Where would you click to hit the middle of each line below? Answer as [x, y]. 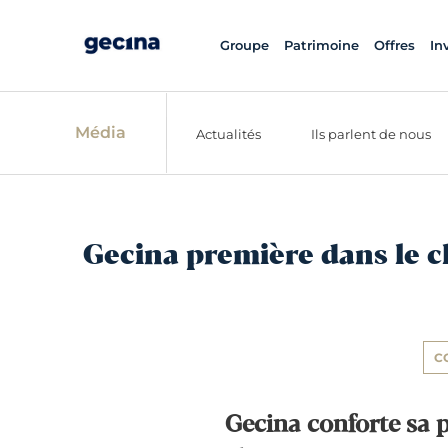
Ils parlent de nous [371, 133]
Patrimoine [321, 45]
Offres [394, 45]
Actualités [228, 133]
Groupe [244, 45]
